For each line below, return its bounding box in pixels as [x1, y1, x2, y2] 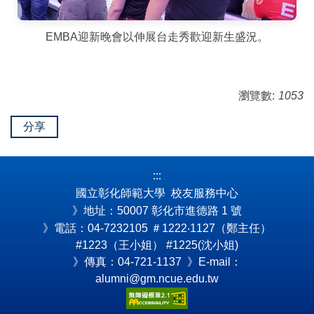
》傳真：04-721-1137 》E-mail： [72, 256, 242, 268]
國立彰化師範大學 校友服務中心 [76, 186, 238, 200]
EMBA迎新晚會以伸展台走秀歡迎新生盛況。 [46, 31, 268, 43]
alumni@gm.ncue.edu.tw [95, 273, 219, 285]
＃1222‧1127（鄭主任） [151, 222, 271, 235]
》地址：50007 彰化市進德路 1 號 [72, 204, 242, 217]
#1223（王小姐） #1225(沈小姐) [76, 239, 238, 252]
